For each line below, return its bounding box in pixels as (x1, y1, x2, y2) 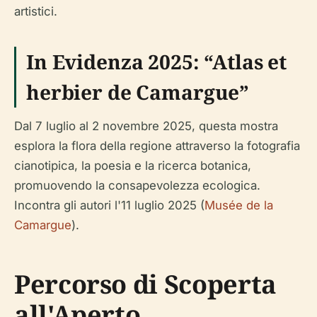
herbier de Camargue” (26, 79, 250, 106)
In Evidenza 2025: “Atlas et (26, 48, 287, 76)
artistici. (14, 4, 57, 19)
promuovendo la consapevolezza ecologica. (14, 178, 260, 193)
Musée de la (204, 198, 273, 213)
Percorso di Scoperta (14, 267, 277, 302)
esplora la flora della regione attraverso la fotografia (14, 139, 300, 154)
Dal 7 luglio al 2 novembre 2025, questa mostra (14, 119, 278, 134)
